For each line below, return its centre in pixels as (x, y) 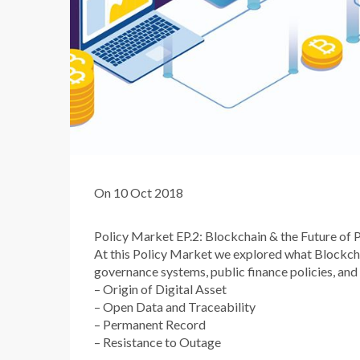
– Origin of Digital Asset (160, 289)
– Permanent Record (150, 324)
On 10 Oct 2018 (139, 192)
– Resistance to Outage (157, 342)
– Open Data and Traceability (175, 307)
